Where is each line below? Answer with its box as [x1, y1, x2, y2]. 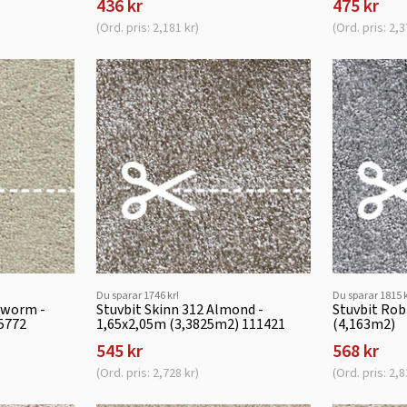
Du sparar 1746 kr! [95, 288, 179, 303]
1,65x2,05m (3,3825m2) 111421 [95, 314, 285, 334]
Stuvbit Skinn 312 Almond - [95, 300, 263, 320]
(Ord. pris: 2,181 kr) [95, 18, 199, 36]
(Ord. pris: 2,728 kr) [95, 364, 199, 382]
